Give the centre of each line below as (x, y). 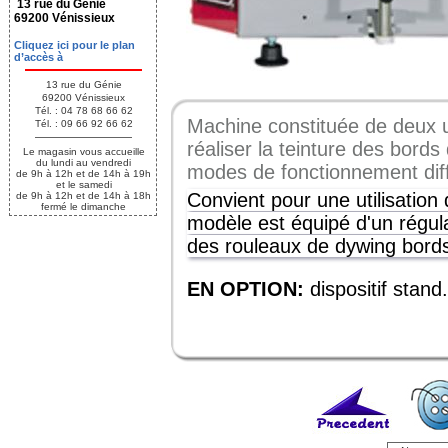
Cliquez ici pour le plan (74, 45)
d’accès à (38, 57)
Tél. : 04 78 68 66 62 (83, 110)
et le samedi (83, 184)
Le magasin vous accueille (83, 151)
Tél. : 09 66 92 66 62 (83, 123)
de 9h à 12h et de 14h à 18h (83, 195)
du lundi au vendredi (83, 162)
